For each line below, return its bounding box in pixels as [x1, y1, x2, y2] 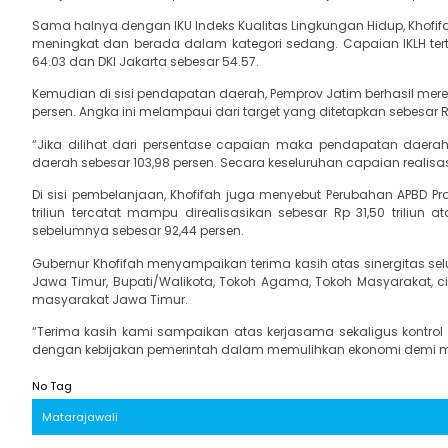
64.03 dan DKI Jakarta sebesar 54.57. [32, 53, 259, 71]
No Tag [32, 378, 72, 395]
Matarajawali [42, 409, 118, 426]
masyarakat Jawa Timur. [32, 290, 188, 308]
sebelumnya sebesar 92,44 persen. [32, 222, 244, 240]
